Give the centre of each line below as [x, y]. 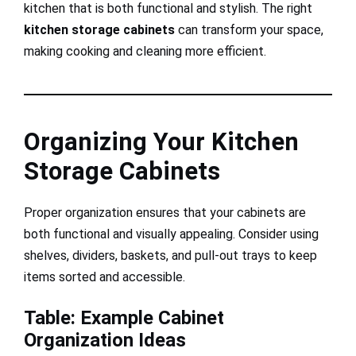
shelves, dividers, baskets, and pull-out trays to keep [170, 255]
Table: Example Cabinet [124, 317]
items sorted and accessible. [104, 277]
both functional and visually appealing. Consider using [171, 234]
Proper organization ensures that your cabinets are [165, 212]
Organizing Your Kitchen [161, 141]
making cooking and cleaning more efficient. [145, 51]
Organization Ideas [105, 340]
